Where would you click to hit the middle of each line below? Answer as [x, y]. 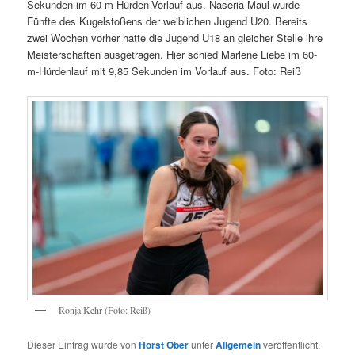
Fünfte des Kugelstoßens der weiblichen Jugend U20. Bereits [168, 21]
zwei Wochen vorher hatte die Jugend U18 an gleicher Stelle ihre [175, 38]
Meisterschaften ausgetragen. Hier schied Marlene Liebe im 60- [172, 55]
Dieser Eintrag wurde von [83, 344]
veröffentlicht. [291, 344]
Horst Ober [164, 344]
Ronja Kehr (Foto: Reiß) [105, 310]
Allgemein [239, 344]
